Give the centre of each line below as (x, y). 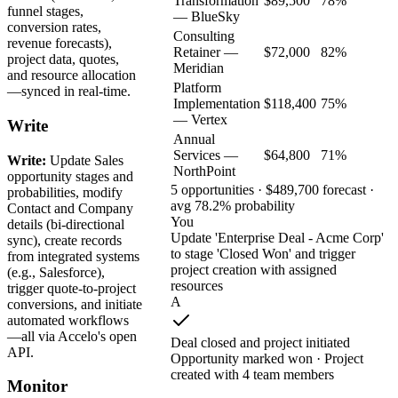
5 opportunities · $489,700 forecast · (272, 189)
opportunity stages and (70, 176)
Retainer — (206, 52)
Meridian (199, 68)
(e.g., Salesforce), (56, 272)
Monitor (37, 386)
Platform (197, 87)
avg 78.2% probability (233, 205)
